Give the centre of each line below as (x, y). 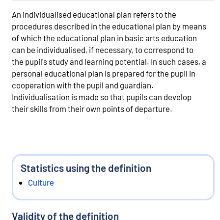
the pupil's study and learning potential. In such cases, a (109, 61)
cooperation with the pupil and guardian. (83, 85)
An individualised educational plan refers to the (94, 14)
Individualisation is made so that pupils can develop (102, 96)
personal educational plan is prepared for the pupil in (104, 73)
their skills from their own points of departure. (92, 108)
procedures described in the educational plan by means (109, 26)
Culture (41, 182)
